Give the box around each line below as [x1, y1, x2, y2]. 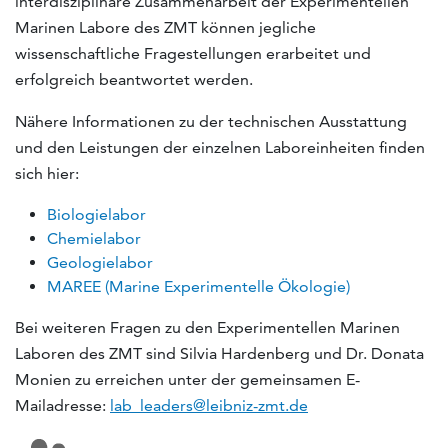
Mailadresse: [15, 396, 110, 415]
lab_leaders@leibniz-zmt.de [110, 396, 308, 415]
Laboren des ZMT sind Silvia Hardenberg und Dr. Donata [15, 344, 424, 363]
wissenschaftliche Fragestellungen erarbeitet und [15, 44, 371, 63]
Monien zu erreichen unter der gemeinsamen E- [15, 370, 360, 389]
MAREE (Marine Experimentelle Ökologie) [47, 277, 350, 296]
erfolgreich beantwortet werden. [15, 70, 253, 89]
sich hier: [15, 164, 79, 183]
